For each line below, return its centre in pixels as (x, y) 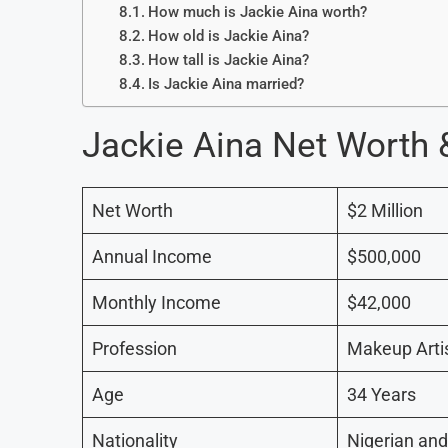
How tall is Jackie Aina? (228, 60)
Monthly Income (156, 303)
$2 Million (385, 211)
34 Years (381, 395)
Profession (134, 349)
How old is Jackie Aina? (228, 36)
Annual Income (152, 257)
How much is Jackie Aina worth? (257, 12)
